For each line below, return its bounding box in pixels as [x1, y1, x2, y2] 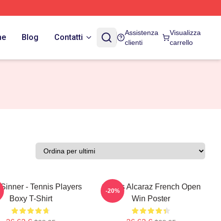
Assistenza [125, 29, 159, 37]
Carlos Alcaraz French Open [101, 183, 201, 191]
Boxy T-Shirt [9, 194, 52, 203]
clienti [125, 38, 143, 46]
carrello [169, 38, 193, 46]
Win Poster [132, 194, 170, 203]
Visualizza [169, 29, 201, 37]
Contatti [54, 33, 83, 42]
